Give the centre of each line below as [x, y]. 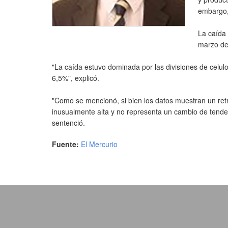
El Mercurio [99, 144]
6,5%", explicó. [76, 78]
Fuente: [66, 144]
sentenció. [68, 123]
